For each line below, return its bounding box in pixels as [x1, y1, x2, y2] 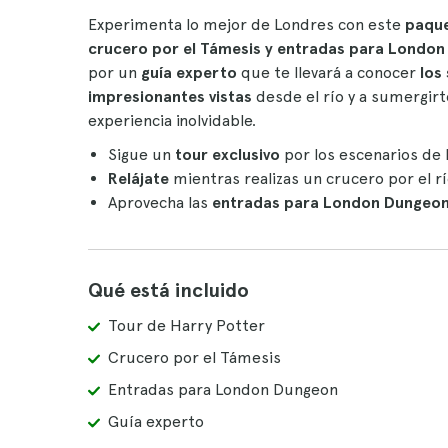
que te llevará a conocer [241, 63, 420, 82]
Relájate [108, 169, 173, 188]
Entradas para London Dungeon [108, 380, 338, 399]
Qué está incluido [88, 278, 249, 302]
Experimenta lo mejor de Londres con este [88, 15, 405, 34]
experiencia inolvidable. [88, 111, 256, 130]
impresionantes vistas [88, 87, 256, 106]
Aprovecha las [108, 193, 212, 212]
